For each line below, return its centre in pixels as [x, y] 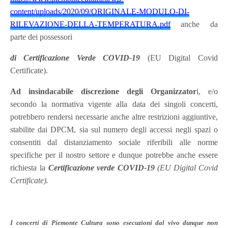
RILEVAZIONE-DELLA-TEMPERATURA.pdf [90, 24]
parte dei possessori [41, 37]
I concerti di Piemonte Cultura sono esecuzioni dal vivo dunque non [114, 222]
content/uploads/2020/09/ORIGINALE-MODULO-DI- [100, 11]
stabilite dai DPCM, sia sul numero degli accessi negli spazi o [114, 129]
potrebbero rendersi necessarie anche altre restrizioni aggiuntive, [114, 117]
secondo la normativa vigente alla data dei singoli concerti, [114, 104]
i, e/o [207, 91]
